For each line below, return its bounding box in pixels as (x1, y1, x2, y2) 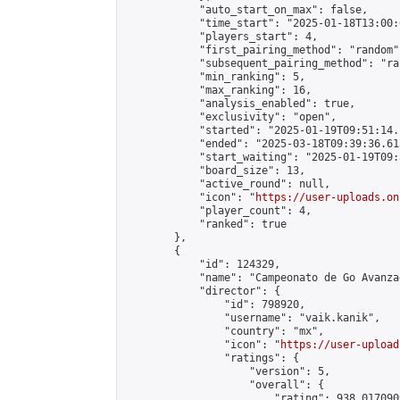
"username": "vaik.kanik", (124, 312, 380, 324)
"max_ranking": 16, (124, 84, 312, 96)
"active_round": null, (124, 178, 330, 190)
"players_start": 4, (124, 30, 318, 43)
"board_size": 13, (124, 164, 305, 177)
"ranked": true (124, 218, 287, 230)
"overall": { (124, 379, 324, 391)
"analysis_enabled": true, (124, 97, 355, 110)
